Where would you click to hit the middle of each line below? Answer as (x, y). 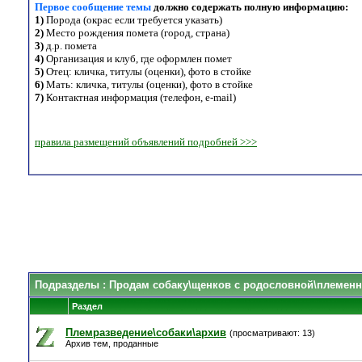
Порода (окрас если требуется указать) (133, 20)
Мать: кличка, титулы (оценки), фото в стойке (148, 85)
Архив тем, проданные (112, 343)
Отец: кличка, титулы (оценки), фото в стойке (147, 72)
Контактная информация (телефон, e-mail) (140, 98)
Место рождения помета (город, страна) (137, 33)
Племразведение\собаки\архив (146, 333)
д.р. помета (70, 46)
